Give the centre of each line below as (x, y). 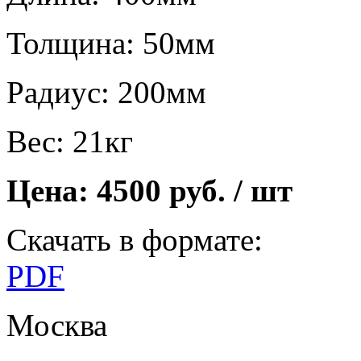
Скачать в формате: (135, 239)
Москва (57, 325)
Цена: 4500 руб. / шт (149, 190)
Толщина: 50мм (111, 43)
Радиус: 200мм (106, 92)
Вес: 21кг (70, 141)
